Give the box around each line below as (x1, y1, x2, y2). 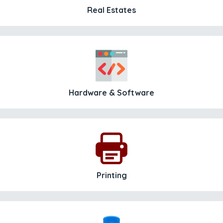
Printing (96, 170, 127, 180)
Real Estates (87, 5, 136, 15)
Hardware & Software (69, 88, 154, 98)
